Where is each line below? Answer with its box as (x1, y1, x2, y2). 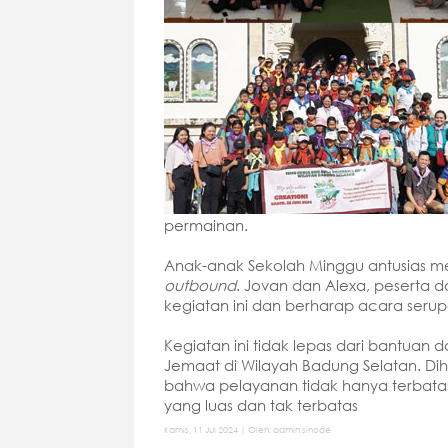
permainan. (164, 215, 249, 234)
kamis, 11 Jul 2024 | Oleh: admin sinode (164, 423, 332, 435)
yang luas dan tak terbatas (164, 395, 359, 414)
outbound (164, 275, 237, 294)
